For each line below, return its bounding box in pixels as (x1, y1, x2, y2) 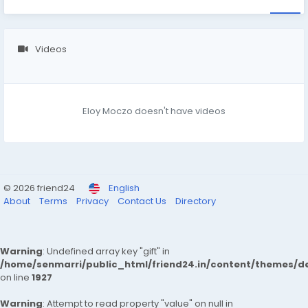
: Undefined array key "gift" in (43, 245, 170, 258)
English (109, 181, 140, 195)
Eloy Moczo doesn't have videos (82, 104, 225, 118)
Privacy (76, 195, 111, 208)
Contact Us (118, 195, 168, 208)
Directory (175, 195, 216, 208)
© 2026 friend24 (3, 181, 75, 195)
